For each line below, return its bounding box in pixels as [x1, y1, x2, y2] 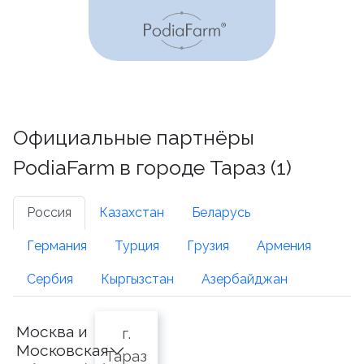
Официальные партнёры [13, 125, 254, 149]
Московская [16, 341, 109, 359]
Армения [257, 238, 311, 253]
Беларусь [192, 205, 250, 220]
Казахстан [99, 205, 164, 220]
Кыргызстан [101, 271, 174, 287]
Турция [115, 238, 159, 253]
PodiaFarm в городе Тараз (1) [13, 155, 292, 180]
